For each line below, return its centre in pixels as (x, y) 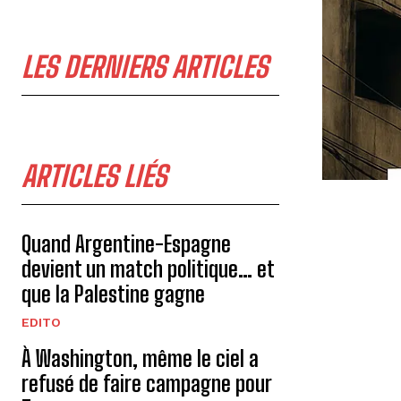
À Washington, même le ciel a (140, 358)
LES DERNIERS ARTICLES (145, 67)
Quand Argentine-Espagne (126, 244)
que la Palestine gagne (113, 294)
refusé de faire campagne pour (147, 384)
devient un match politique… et (148, 269)
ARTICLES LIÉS (94, 176)
